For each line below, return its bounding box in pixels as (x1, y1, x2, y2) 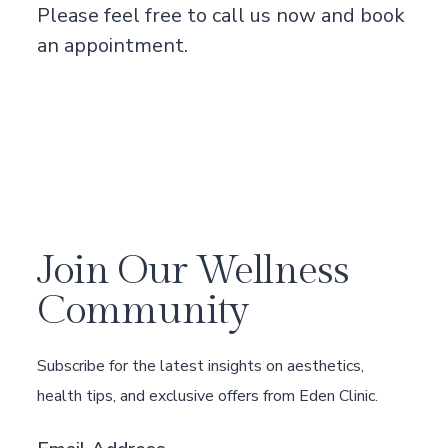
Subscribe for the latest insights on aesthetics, (36, 354, 364, 377)
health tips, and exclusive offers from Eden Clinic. (36, 384, 378, 407)
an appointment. (36, 31, 188, 59)
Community (36, 286, 248, 334)
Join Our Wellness (36, 246, 349, 294)
